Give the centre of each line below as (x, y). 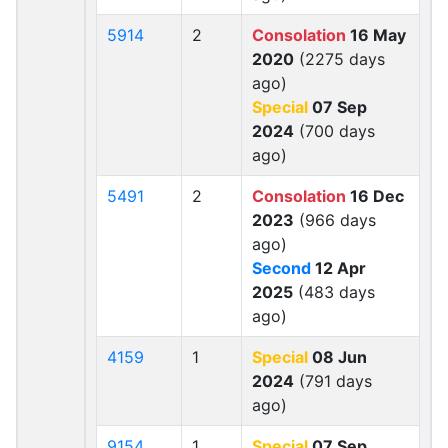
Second (281, 268)
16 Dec (375, 196)
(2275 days (339, 59)
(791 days (333, 381)
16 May (376, 35)
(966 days (335, 220)
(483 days (334, 292)
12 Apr (338, 268)
